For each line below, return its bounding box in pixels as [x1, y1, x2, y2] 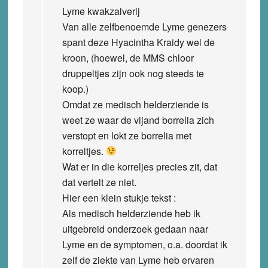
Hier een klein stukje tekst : [62, 190, 176, 205]
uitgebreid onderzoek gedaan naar [62, 221, 208, 236]
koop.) [62, 81, 89, 96]
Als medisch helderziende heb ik [62, 206, 200, 220]
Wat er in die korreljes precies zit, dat [62, 159, 217, 173]
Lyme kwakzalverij [62, 4, 140, 18]
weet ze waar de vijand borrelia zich [62, 112, 214, 127]
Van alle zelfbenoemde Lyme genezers [62, 19, 227, 33]
